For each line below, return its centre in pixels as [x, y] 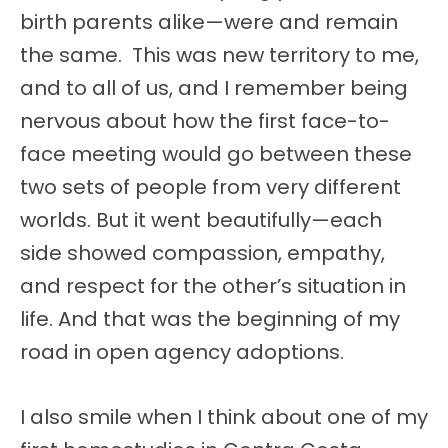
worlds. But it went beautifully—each [201, 220]
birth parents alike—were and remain [209, 22]
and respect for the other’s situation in [213, 286]
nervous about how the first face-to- [205, 121]
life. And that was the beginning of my [210, 319]
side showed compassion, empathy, [202, 253]
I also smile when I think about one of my [224, 417]
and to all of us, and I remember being [214, 88]
